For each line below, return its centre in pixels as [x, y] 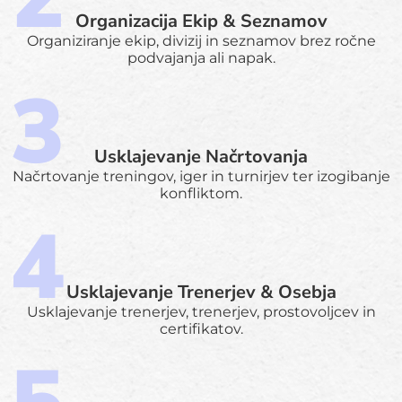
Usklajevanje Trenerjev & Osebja [201, 292]
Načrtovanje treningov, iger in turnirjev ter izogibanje [201, 176]
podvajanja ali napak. [201, 57]
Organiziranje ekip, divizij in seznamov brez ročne [201, 40]
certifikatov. [201, 328]
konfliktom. [201, 193]
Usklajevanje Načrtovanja [201, 156]
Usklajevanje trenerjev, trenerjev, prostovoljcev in [201, 311]
